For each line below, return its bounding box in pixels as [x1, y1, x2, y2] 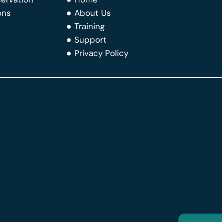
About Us [74, 7, 111, 19]
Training [74, 21, 105, 32]
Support [74, 34, 107, 46]
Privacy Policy [74, 48, 128, 59]
